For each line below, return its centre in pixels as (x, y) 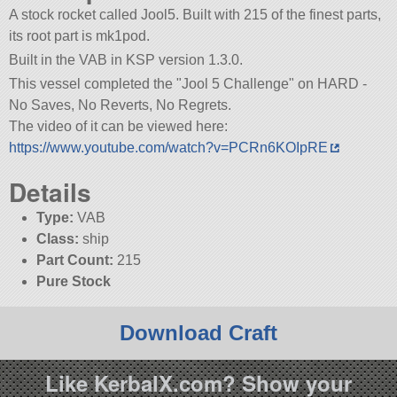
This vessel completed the (93, 84)
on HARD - (331, 84)
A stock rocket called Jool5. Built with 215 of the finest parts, (195, 15)
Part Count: (74, 260)
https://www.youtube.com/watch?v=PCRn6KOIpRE (169, 148)
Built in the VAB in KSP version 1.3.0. (126, 60)
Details (51, 191)
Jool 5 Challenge (236, 84)
